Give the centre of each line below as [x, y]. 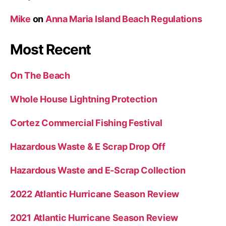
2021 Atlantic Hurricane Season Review [94, 217]
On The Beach [40, 75]
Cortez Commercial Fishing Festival [86, 123]
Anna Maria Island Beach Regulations [124, 19]
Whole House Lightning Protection [84, 99]
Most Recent [51, 49]
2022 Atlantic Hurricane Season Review [95, 194]
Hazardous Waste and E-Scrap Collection [98, 170]
